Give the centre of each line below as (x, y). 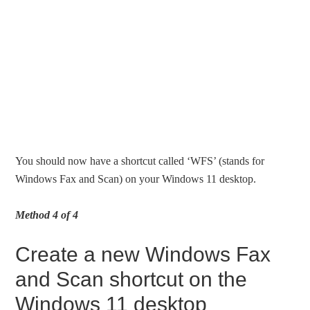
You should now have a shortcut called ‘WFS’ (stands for (140, 161)
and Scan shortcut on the (131, 280)
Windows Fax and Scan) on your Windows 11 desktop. (136, 179)
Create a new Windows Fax (143, 255)
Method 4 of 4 (47, 215)
